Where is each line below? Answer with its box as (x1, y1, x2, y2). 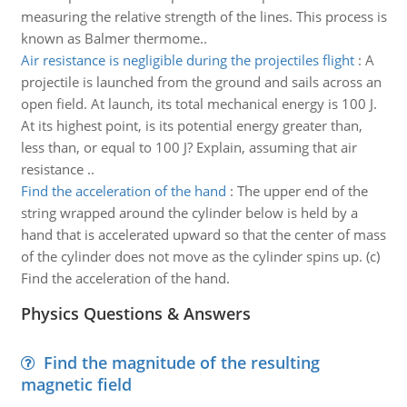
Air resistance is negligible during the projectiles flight (20, 51, 354, 69)
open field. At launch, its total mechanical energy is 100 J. (20, 94, 377, 113)
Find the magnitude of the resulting (43, 352, 320, 373)
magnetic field (20, 373, 132, 395)
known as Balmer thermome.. (20, 29, 207, 47)
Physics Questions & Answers (20, 303, 251, 324)
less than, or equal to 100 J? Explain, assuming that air (20, 138, 357, 156)
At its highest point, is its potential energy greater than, (20, 116, 362, 134)
